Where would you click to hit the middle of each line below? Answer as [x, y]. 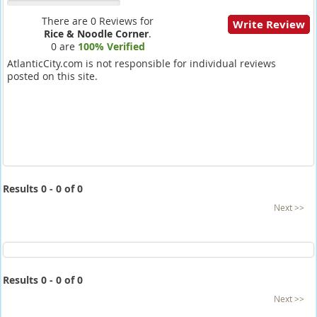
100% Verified [111, 46]
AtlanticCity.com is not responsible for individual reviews [141, 63]
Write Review [269, 24]
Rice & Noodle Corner [97, 34]
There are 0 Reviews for [98, 21]
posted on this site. [52, 76]
